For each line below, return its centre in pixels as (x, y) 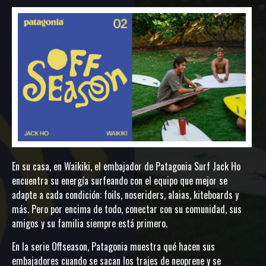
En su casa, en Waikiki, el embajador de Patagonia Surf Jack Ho (126, 167)
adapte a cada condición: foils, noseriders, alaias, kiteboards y (125, 195)
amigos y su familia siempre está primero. (90, 224)
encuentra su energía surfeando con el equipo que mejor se (120, 181)
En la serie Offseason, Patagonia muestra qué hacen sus (113, 247)
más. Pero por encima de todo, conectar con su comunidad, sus (127, 209)
